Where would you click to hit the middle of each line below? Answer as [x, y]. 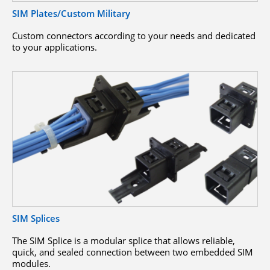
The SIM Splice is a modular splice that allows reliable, [124, 240]
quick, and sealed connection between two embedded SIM [133, 252]
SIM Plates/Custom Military [71, 14]
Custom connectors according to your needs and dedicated [134, 36]
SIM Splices [36, 218]
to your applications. [55, 47]
